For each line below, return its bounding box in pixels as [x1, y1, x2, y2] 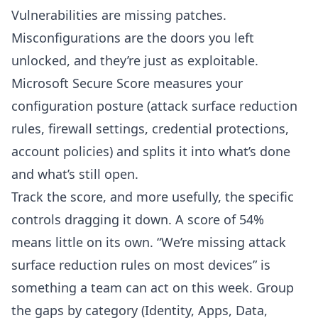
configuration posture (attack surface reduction [11, 97, 297, 114]
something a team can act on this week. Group [11, 278, 294, 296]
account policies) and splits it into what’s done [11, 142, 290, 160]
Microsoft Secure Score [11, 74, 150, 92]
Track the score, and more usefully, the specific [11, 187, 294, 205]
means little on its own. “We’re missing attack [11, 233, 286, 251]
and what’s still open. [11, 165, 138, 182]
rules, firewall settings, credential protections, [11, 119, 289, 137]
